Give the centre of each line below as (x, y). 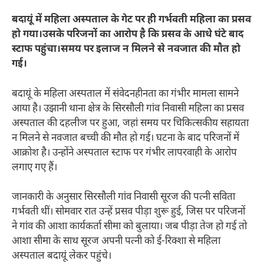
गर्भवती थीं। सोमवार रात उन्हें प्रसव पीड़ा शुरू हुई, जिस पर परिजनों (128, 212)
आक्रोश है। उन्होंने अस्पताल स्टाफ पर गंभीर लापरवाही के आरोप (124, 153)
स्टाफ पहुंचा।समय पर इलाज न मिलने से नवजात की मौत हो (126, 50)
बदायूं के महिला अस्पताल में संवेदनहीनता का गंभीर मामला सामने (125, 94)
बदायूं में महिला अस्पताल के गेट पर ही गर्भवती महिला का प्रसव (131, 20)
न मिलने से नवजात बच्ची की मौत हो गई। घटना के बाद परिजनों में (126, 138)
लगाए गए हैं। (34, 168)
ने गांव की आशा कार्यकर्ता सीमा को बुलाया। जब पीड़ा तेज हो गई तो (129, 227)
